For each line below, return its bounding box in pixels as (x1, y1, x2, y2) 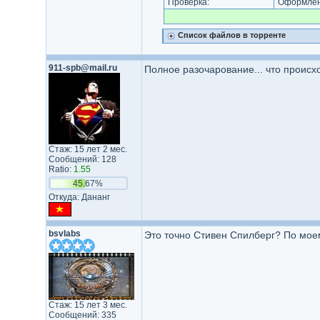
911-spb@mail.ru (48, 63, 117, 73)
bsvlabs (48, 229, 81, 239)
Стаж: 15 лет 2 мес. (48, 144, 127, 154)
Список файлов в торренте (177, 31, 286, 39)
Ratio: (48, 164, 74, 174)
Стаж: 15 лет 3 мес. (48, 300, 127, 310)
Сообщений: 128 (48, 154, 116, 164)
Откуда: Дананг (48, 192, 110, 202)
